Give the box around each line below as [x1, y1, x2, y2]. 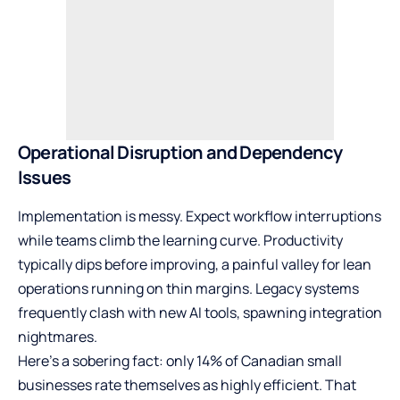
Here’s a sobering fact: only [18, 351, 196, 371]
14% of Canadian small [196, 351, 342, 371]
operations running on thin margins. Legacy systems [18, 279, 359, 299]
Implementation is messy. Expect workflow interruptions [18, 206, 381, 227]
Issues [18, 165, 71, 189]
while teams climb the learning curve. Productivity [18, 230, 343, 251]
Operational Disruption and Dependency [18, 140, 343, 164]
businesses [18, 375, 92, 396]
